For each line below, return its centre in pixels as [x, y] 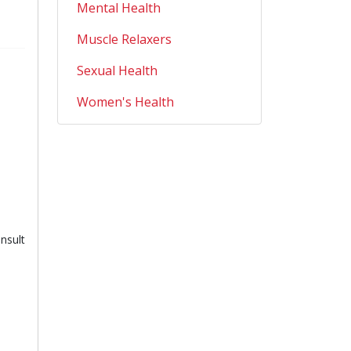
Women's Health [125, 102]
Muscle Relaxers [124, 39]
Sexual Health [117, 71]
